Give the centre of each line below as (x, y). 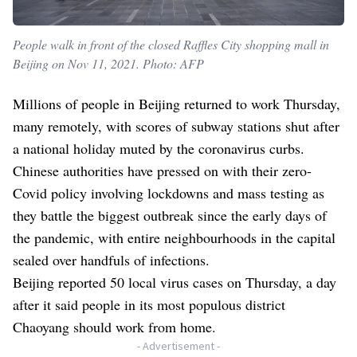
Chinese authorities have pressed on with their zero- (162, 170)
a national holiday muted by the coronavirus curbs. (159, 148)
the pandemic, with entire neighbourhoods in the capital (174, 237)
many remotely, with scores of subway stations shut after (176, 126)
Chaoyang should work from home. (114, 326)
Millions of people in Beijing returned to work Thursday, (177, 103)
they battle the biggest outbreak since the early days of (170, 215)
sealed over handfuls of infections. (111, 259)
